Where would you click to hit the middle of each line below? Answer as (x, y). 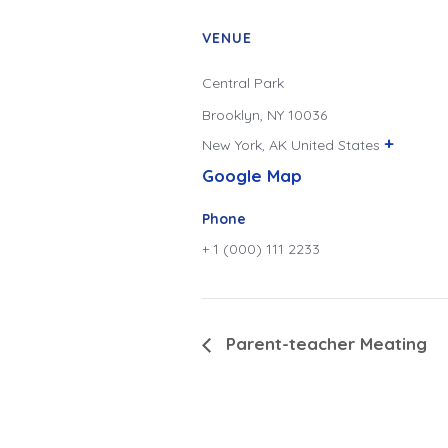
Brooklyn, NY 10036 (264, 115)
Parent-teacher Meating (324, 343)
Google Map (252, 175)
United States (335, 145)
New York (232, 145)
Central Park (243, 83)
